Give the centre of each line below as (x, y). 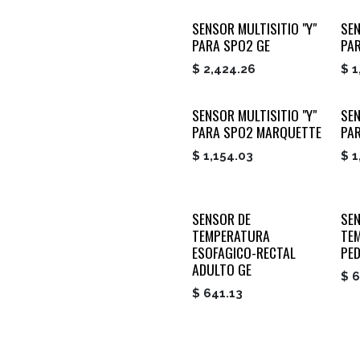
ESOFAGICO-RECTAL (244, 253)
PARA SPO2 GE (231, 45)
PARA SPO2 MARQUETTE (257, 132)
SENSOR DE (221, 219)
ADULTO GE (222, 270)
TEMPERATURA (231, 236)
